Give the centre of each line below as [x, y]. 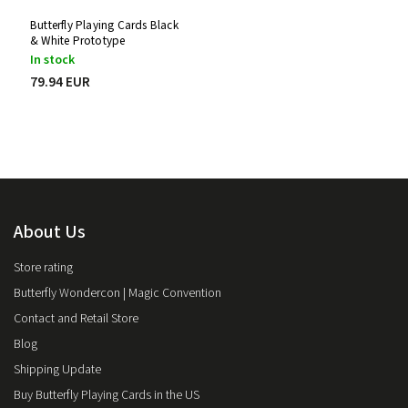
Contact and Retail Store [76, 319]
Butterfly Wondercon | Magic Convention [117, 294]
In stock [52, 61]
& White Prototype [78, 41]
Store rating [43, 268]
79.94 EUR [60, 82]
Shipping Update [57, 370]
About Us [50, 233]
